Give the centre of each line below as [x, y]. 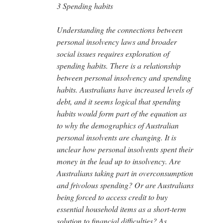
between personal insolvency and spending [124, 77]
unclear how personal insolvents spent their [125, 149]
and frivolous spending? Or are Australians [125, 185]
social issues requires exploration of [113, 53]
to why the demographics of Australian [118, 125]
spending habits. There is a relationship [119, 65]
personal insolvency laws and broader [117, 41]
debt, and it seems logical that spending [119, 101]
